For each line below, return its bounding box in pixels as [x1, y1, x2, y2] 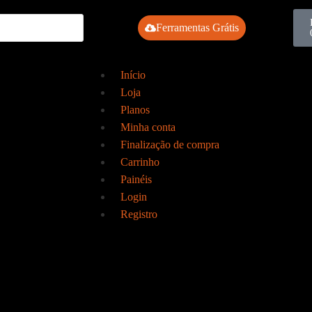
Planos [120, 104, 150, 116]
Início [120, 69, 146, 81]
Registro [120, 208, 157, 220]
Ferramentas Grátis [155, 22, 239, 33]
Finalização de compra [120, 139, 219, 150]
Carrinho [120, 156, 159, 168]
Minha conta [120, 121, 175, 133]
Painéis [120, 173, 152, 185]
